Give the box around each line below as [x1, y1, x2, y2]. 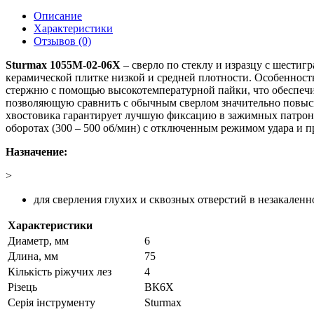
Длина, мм [8, 250, 58, 262]
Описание [34, 10, 82, 22]
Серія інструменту [8, 296, 95, 308]
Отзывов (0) [34, 35, 91, 47]
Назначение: [6, 146, 67, 158]
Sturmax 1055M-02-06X [6, 59, 121, 71]
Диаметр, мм [8, 235, 69, 247]
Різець [8, 281, 37, 293]
